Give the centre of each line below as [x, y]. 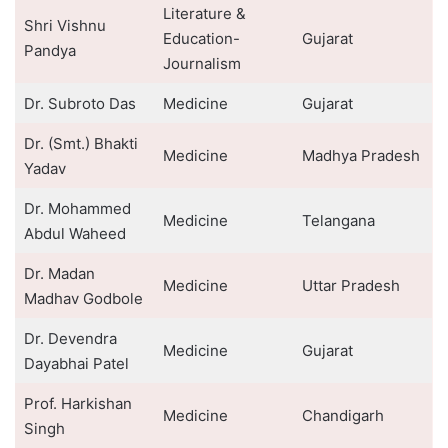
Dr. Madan [59, 273]
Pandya [49, 50]
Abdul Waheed [74, 233]
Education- [201, 38]
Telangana [338, 220]
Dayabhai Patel [76, 363]
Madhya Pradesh [360, 155]
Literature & [204, 13]
